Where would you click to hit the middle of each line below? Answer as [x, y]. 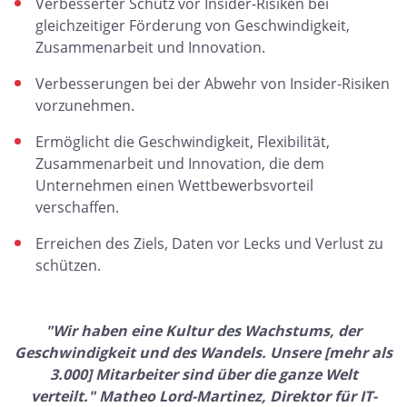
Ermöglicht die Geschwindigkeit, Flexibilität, [183, 142]
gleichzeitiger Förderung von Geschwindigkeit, [193, 25]
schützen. [68, 265]
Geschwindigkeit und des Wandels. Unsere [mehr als [203, 352]
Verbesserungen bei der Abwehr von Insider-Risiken [213, 84]
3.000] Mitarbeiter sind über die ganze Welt [203, 374]
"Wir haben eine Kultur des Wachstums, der [203, 331]
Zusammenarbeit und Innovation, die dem [180, 164]
